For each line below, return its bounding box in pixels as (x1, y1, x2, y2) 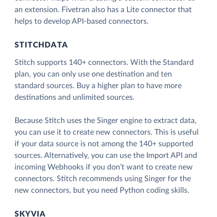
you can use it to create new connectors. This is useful (15, 128, 199, 137)
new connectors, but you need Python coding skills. (15, 186, 189, 195)
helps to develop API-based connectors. (15, 17, 149, 26)
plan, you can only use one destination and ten (15, 70, 172, 78)
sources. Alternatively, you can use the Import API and (15, 152, 197, 160)
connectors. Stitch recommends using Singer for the (15, 175, 191, 183)
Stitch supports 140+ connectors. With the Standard (15, 59, 194, 67)
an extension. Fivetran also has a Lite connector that (15, 6, 192, 14)
